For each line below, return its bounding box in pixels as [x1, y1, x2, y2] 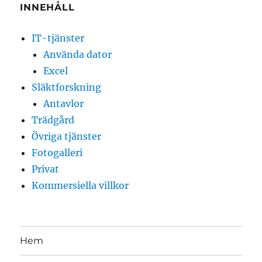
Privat [32, 163, 60, 175]
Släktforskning [32, 81, 102, 93]
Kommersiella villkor [32, 179, 129, 191]
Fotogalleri [32, 146, 83, 158]
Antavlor [43, 97, 84, 109]
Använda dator [43, 48, 112, 60]
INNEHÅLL [20, 1, 75, 13]
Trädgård [32, 113, 75, 126]
